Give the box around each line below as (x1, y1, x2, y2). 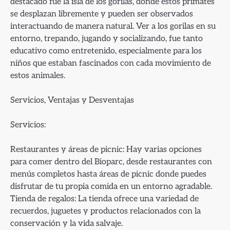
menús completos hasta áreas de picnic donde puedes (10, 169, 206, 180)
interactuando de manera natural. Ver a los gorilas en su (10, 21, 216, 32)
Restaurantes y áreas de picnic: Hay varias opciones (10, 144, 202, 155)
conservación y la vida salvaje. (10, 218, 123, 229)
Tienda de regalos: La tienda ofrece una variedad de (10, 194, 199, 204)
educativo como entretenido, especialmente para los (10, 46, 202, 56)
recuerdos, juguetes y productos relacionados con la (10, 206, 201, 217)
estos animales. (10, 70, 65, 81)
